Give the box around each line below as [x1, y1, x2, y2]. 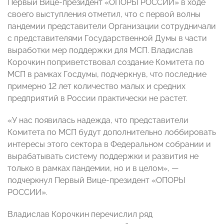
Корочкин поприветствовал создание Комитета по [7, 57, 204, 67]
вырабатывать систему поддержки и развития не [7, 151, 198, 161]
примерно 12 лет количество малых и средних [7, 81, 185, 91]
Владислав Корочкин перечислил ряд [7, 209, 152, 219]
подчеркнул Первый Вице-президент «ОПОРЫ [7, 175, 185, 185]
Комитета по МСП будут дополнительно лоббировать [7, 127, 216, 137]
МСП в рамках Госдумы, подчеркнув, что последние [7, 69, 206, 79]
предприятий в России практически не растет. [7, 93, 187, 103]
